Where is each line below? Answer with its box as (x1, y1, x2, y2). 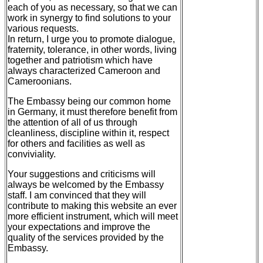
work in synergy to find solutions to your (8, 13, 171, 23)
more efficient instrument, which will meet (8, 211, 178, 222)
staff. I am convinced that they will (8, 190, 146, 201)
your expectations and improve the (8, 222, 150, 232)
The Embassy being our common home (8, 96, 171, 107)
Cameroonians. (8, 76, 72, 87)
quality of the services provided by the (8, 232, 164, 243)
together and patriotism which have (8, 55, 153, 66)
